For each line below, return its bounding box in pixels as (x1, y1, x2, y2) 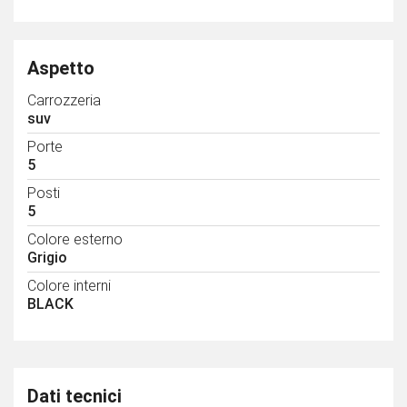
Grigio (27, 249, 67, 267)
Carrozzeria (27, 92, 101, 110)
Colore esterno (27, 231, 123, 249)
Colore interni (27, 277, 111, 295)
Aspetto (27, 57, 94, 80)
